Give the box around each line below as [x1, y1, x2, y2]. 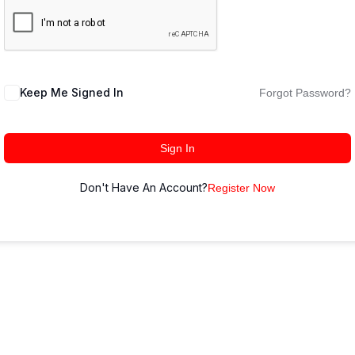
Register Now [208, 181, 275, 194]
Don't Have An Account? [80, 181, 208, 194]
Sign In [160, 142, 195, 155]
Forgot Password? [259, 86, 351, 99]
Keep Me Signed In [20, 86, 124, 99]
